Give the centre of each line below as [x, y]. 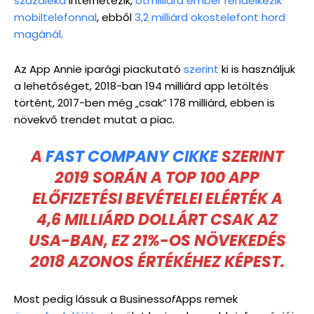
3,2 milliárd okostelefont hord [210, 17]
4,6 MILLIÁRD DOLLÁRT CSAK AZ [157, 220]
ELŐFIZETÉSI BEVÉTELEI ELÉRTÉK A [157, 199]
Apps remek [206, 299]
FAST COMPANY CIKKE [131, 157]
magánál [37, 34]
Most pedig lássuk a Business [89, 299]
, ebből [116, 17]
